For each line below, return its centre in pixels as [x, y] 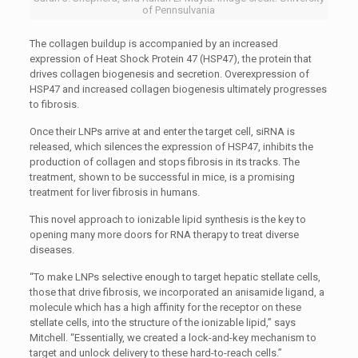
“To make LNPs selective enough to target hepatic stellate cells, [175, 277]
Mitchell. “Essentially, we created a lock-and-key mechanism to [173, 338]
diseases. [52, 250]
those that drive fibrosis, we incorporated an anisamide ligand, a [177, 292]
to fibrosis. [54, 104]
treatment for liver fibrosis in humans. [114, 192]
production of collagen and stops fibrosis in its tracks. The [164, 162]
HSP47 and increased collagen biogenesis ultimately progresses [178, 89]
